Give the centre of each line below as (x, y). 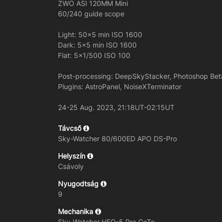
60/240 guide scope (91, 13)
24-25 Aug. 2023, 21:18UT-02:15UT (116, 107)
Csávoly (71, 166)
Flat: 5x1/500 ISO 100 (94, 55)
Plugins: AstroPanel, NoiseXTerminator (120, 86)
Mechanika (77, 211)
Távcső (71, 128)
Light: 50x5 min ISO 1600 (100, 34)
